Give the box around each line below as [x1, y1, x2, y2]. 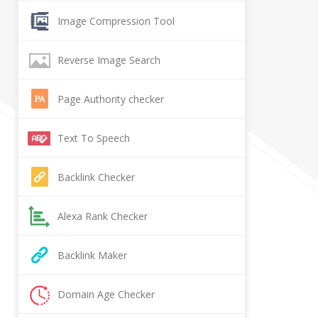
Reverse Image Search [57, 53, 160, 67]
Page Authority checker [57, 92, 164, 106]
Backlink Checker [57, 170, 135, 184]
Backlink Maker [57, 248, 127, 262]
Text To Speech [57, 131, 130, 145]
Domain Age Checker [57, 287, 155, 301]
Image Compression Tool [57, 14, 175, 28]
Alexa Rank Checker [57, 209, 148, 223]
